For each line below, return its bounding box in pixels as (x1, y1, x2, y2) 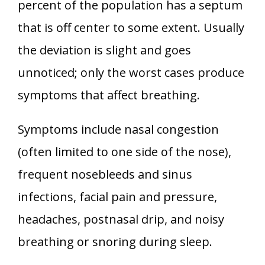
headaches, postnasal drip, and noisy (18, 211, 224, 228)
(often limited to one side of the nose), (18, 144, 231, 160)
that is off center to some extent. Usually (18, 20, 244, 36)
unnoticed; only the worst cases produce (18, 64, 244, 81)
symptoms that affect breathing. (18, 87, 200, 104)
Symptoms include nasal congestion (18, 121, 219, 138)
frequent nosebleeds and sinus (18, 166, 192, 183)
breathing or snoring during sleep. (18, 234, 215, 250)
